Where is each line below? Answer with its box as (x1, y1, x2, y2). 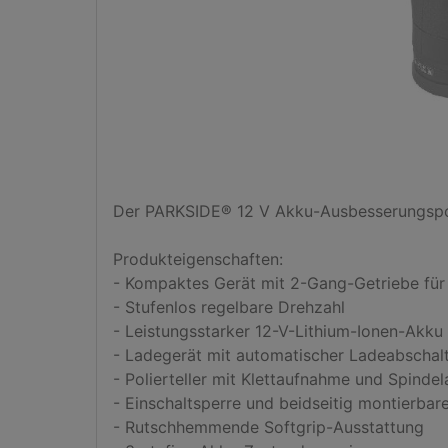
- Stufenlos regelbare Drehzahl (113, 297, 345, 317)
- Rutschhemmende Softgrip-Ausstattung (113, 417, 424, 437)
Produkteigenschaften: (113, 249, 283, 269)
